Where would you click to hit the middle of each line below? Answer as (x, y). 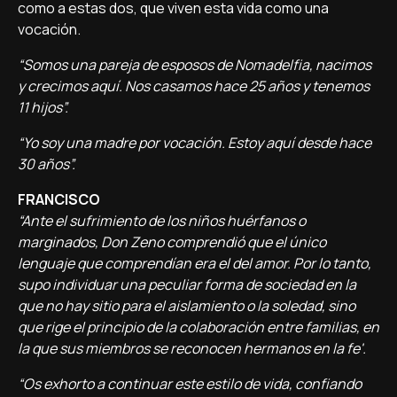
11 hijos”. (43, 107)
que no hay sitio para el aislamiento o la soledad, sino (187, 306)
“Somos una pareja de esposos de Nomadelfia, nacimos (195, 65)
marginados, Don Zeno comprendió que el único (172, 242)
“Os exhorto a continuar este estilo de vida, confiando (190, 384)
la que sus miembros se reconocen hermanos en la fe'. (192, 348)
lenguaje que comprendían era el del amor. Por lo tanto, (195, 263)
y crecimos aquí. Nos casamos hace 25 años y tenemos (194, 86)
